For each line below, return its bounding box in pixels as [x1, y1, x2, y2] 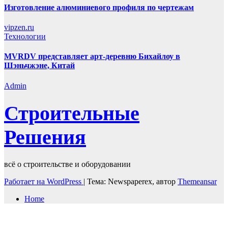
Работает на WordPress [4, 177, 83, 186]
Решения [4, 126, 86, 149]
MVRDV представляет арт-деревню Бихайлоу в [4, 52, 180, 61]
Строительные [4, 102, 139, 125]
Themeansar [178, 177, 217, 186]
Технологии [4, 32, 46, 41]
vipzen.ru [4, 23, 34, 32]
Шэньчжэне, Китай [4, 61, 75, 70]
